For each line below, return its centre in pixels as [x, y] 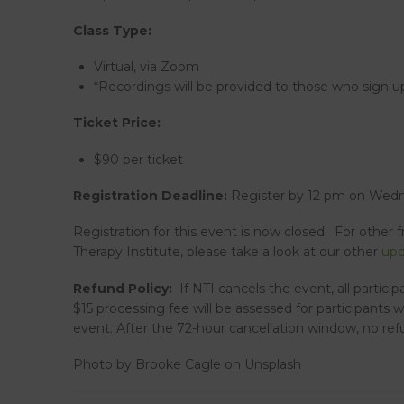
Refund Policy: [122, 288]
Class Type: [112, 30]
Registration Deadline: [151, 196]
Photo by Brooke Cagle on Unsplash [187, 365]
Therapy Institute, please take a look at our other [227, 252]
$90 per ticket [138, 159]
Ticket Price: [116, 123]
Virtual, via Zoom [146, 66]
